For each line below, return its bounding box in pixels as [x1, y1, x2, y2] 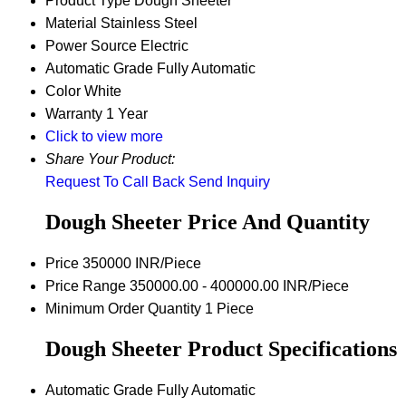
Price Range [45, 278, 126, 295]
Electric [140, 38, 188, 54]
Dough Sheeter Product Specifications [45, 337, 397, 362]
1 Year [106, 106, 148, 122]
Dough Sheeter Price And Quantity [45, 210, 370, 235]
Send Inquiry [188, 174, 270, 190]
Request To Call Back [45, 174, 185, 190]
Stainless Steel [101, 15, 198, 32]
